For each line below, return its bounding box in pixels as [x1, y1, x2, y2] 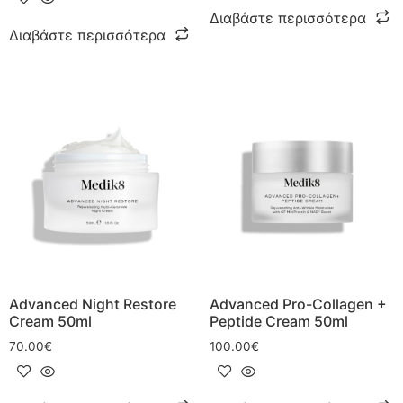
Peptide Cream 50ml [209, 311, 348, 330]
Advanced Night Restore [9, 294, 176, 313]
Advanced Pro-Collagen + [209, 294, 387, 313]
